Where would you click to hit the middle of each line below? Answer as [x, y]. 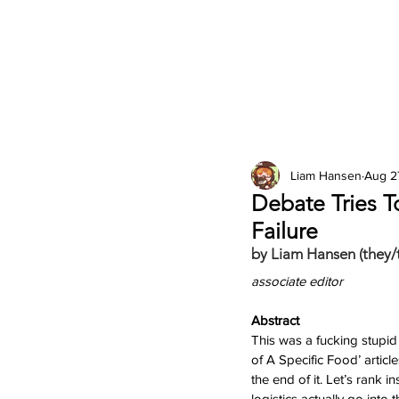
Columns [331, 162]
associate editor [297, 281]
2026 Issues [203, 162]
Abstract [275, 320]
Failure [285, 231]
